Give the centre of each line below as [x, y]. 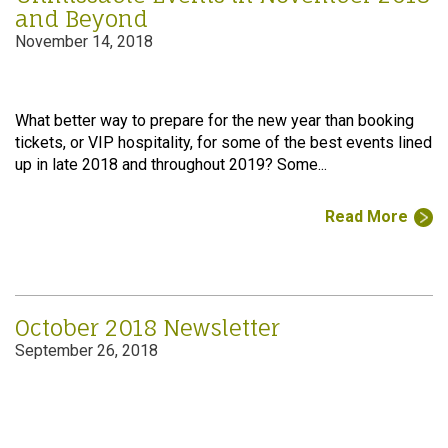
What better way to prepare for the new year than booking [214, 120]
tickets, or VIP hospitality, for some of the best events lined [223, 142]
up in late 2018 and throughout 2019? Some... [171, 164]
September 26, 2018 [86, 350]
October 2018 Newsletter [147, 327]
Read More [366, 216]
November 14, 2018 [84, 41]
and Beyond [81, 18]
